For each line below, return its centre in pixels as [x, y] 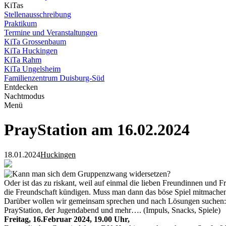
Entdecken [21, 87]
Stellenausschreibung [38, 14]
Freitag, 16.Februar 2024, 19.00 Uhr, [67, 219]
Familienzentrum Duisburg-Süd [54, 78]
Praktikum [20, 23]
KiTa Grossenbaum [35, 42]
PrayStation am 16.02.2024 [97, 130]
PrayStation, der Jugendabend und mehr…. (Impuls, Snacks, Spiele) [112, 210]
